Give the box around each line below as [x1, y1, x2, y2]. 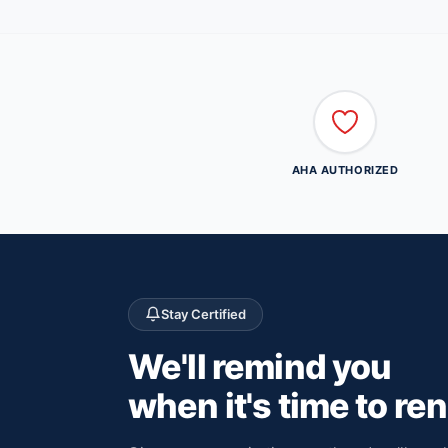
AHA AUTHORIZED [291, 162, 399, 177]
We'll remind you [128, 345, 392, 387]
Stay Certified [161, 305, 246, 322]
